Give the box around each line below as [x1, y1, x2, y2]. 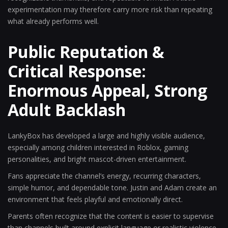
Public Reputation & [8, 41, 164, 63]
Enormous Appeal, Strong [8, 79, 207, 101]
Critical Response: [8, 60, 146, 82]
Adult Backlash [8, 99, 126, 121]
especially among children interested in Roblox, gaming [8, 142, 188, 152]
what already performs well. [8, 16, 99, 26]
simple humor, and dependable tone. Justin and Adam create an [8, 183, 217, 192]
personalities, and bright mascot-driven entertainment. [8, 154, 186, 164]
